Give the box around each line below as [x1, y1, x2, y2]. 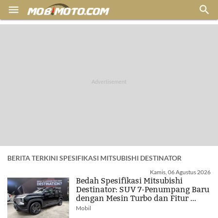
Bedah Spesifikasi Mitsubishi [76, 176, 183, 185]
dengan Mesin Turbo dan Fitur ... [76, 194, 197, 203]
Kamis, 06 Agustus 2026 [150, 168, 211, 176]
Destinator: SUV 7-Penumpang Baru [76, 185, 210, 194]
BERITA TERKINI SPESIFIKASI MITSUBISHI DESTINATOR [7, 154, 182, 162]
